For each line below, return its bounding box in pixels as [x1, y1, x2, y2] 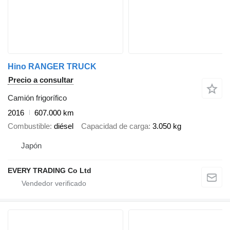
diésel [54, 122, 73, 131]
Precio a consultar [8, 75, 73, 84]
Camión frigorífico [8, 93, 67, 102]
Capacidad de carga [81, 122, 148, 131]
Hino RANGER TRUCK [8, 62, 97, 71]
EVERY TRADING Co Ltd [8, 166, 91, 175]
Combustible [8, 122, 50, 131]
